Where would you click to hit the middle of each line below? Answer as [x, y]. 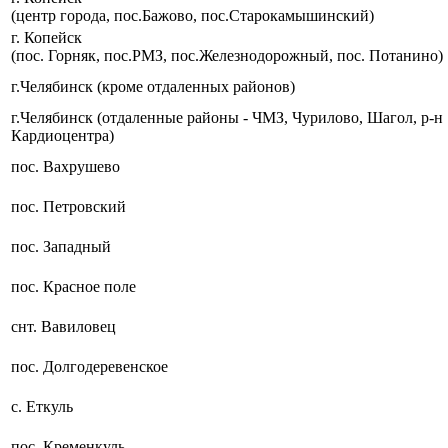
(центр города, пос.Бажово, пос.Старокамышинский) [192, 15]
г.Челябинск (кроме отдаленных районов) [153, 86]
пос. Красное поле [73, 286]
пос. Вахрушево [65, 166]
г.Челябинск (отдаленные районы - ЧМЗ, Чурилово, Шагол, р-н [227, 117]
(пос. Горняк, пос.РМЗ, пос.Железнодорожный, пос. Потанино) [227, 55]
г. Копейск [46, 37]
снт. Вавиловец [63, 326]
